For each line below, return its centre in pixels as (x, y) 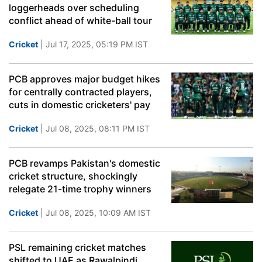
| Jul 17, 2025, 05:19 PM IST (93, 44)
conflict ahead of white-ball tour (80, 20)
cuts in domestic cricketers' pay (80, 105)
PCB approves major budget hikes (85, 79)
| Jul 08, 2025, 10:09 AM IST (94, 213)
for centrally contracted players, (80, 92)
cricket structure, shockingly (73, 176)
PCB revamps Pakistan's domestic (85, 163)
